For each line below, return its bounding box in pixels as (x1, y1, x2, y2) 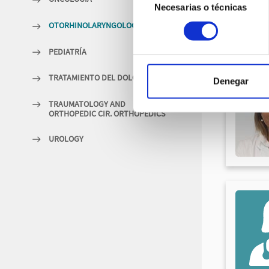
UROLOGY (49, 133, 83, 144)
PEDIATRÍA (49, 46, 86, 57)
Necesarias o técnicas (154, 2, 247, 13)
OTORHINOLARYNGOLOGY (49, 19, 141, 31)
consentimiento (133, 16, 193, 27)
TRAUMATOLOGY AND (49, 98, 125, 109)
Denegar (213, 76, 249, 86)
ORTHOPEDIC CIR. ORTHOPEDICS (49, 107, 165, 119)
